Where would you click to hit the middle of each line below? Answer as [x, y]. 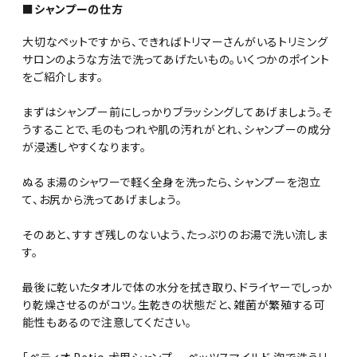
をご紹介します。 [63, 76]
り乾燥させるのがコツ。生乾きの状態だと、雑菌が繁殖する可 [174, 304]
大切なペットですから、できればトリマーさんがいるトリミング [175, 41]
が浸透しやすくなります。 [84, 146]
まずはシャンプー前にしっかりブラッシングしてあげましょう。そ [178, 111]
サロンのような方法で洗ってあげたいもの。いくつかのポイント [176, 59]
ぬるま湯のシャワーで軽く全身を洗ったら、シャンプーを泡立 [172, 181]
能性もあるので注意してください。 [107, 322]
